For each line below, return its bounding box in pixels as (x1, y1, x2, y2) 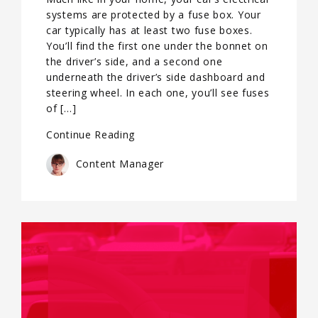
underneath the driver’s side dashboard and (46, 70, 265, 84)
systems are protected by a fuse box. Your (46, 8, 261, 21)
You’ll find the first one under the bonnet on (46, 39, 268, 53)
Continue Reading (46, 128, 136, 141)
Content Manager (72, 156, 165, 170)
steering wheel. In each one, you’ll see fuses (46, 86, 270, 99)
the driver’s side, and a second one (46, 55, 223, 68)
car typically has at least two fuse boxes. (46, 23, 253, 37)
